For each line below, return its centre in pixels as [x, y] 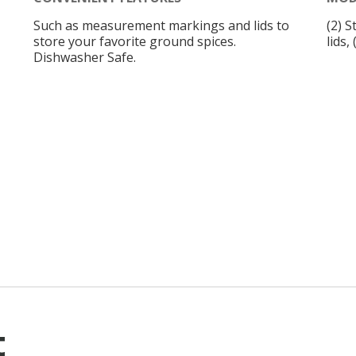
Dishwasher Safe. [84, 58]
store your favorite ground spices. [134, 42]
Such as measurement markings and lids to [161, 26]
